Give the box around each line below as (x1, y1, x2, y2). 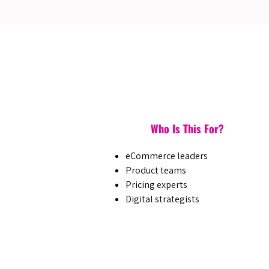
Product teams (125, 164, 186, 177)
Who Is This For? (151, 121, 224, 136)
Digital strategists (125, 193, 199, 205)
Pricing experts (125, 178, 187, 191)
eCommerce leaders (125, 150, 208, 162)
